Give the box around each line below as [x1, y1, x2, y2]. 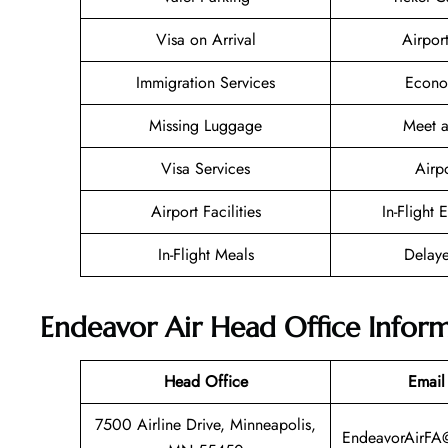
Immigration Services [136, 71, 275, 95]
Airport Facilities [150, 200, 261, 224]
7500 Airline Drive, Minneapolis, [95, 412, 316, 436]
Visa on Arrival [155, 28, 256, 52]
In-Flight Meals [157, 243, 254, 267]
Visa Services [161, 157, 250, 181]
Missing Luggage [149, 114, 262, 138]
